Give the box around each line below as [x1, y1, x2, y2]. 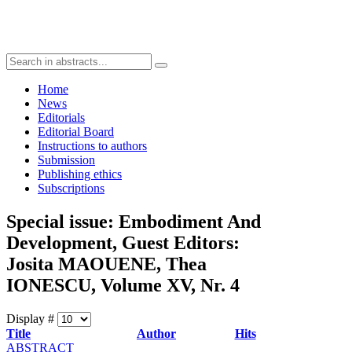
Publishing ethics [38, 167, 122, 181]
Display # [6, 311, 57, 325]
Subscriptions [38, 181, 104, 195]
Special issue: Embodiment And [6, 211, 261, 232]
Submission [38, 153, 95, 167]
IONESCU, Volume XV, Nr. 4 [6, 274, 240, 295]
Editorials [38, 111, 85, 124]
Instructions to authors [38, 139, 147, 152]
